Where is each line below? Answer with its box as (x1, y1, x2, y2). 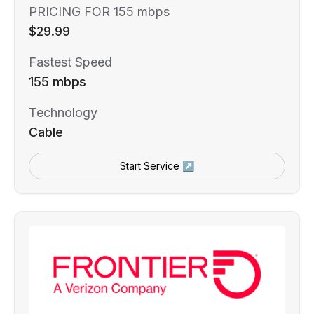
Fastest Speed (29, 55, 112, 70)
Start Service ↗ (120, 160, 194, 172)
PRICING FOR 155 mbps (29, 4, 170, 20)
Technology (29, 105, 97, 121)
